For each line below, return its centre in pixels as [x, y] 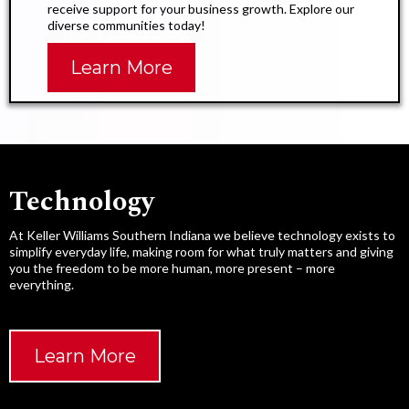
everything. [42, 284]
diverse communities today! [126, 25]
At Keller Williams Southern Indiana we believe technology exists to [202, 235]
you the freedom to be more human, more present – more [172, 267]
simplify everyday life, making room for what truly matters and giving [201, 251]
